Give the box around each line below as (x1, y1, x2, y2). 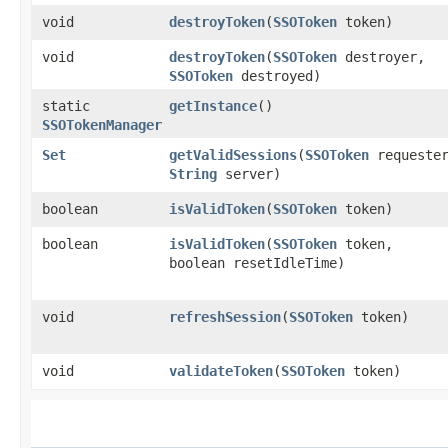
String (169, 165, 217, 182)
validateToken (169, 362, 273, 379)
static (42, 97, 90, 114)
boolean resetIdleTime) (169, 254, 345, 271)
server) (217, 165, 281, 182)
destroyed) (233, 67, 321, 84)
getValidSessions (169, 146, 297, 163)
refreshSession (169, 308, 281, 325)
